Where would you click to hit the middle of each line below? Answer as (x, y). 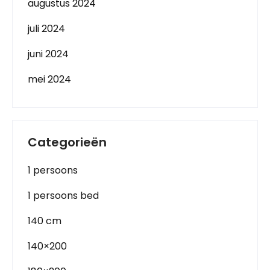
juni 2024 (48, 54)
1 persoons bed (63, 195)
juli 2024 (46, 28)
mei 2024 (49, 79)
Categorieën (67, 142)
